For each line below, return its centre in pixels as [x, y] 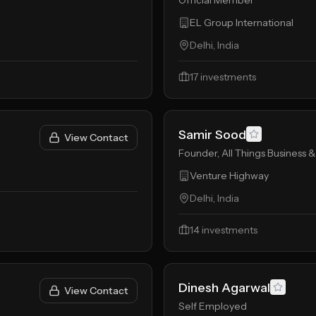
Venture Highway [229, 176]
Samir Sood [212, 135]
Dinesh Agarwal [224, 288]
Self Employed [213, 306]
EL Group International [242, 23]
